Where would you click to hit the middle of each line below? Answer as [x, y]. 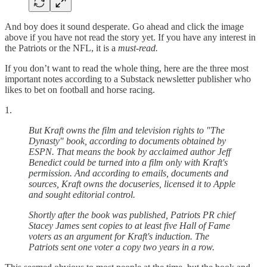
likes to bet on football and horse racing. [80, 89]
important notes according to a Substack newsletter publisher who [128, 79]
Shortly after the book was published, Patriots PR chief [132, 215]
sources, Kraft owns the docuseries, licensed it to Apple [132, 184]
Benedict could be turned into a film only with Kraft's [128, 162]
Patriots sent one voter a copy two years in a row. [122, 247]
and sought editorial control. [82, 194]
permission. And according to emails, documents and [128, 173]
